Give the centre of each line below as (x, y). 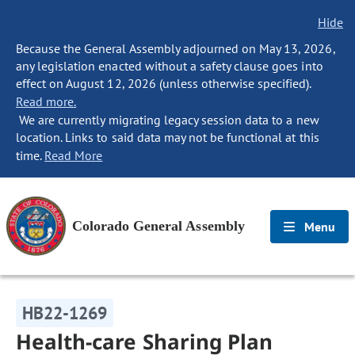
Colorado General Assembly (158, 226)
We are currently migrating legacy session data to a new (168, 120)
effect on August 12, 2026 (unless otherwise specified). (164, 83)
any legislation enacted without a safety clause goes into (170, 66)
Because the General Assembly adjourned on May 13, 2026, (176, 48)
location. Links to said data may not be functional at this (168, 137)
